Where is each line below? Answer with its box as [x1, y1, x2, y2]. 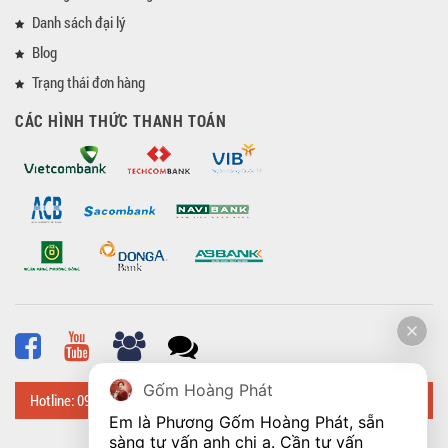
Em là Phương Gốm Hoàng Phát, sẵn [109, 412, 384, 432]
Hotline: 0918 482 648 [30, 389, 153, 410]
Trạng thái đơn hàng [32, 71, 145, 92]
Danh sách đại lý [32, 11, 126, 32]
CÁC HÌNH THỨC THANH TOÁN [15, 109, 227, 131]
